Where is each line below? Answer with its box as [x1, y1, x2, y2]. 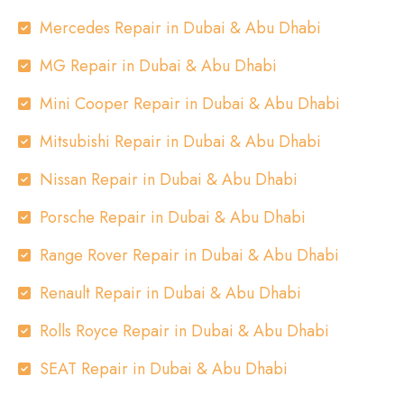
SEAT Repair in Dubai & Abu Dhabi [40, 357, 288, 381]
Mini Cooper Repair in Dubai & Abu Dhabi [40, 92, 340, 115]
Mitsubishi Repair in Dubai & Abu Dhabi [40, 130, 321, 153]
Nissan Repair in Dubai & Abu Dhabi [40, 168, 298, 191]
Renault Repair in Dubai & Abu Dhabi [40, 281, 301, 305]
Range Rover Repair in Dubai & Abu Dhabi [40, 243, 339, 267]
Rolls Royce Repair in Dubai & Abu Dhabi [40, 319, 329, 343]
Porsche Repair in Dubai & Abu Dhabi [40, 206, 306, 229]
